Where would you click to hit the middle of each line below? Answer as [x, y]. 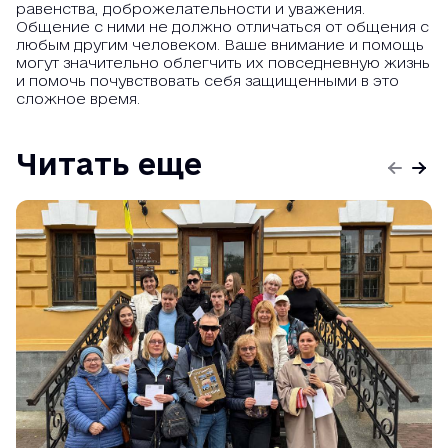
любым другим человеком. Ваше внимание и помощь [220, 44]
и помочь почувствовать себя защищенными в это [207, 80]
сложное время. [78, 98]
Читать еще [109, 163]
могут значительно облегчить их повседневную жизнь [223, 62]
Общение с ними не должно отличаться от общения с [222, 26]
